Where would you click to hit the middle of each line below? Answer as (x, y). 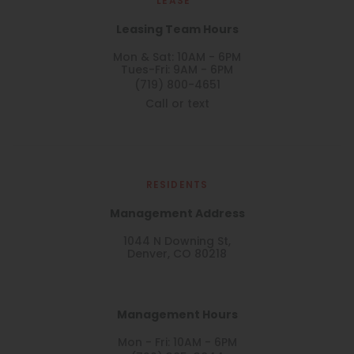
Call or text (177, 105)
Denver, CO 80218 (177, 255)
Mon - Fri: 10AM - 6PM (177, 343)
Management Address (177, 214)
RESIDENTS (177, 186)
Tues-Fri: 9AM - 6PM (177, 71)
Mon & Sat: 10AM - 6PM (177, 58)
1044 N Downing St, (177, 242)
